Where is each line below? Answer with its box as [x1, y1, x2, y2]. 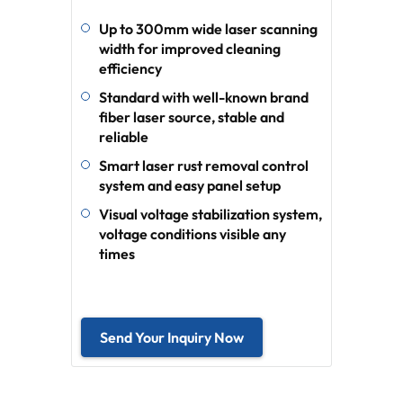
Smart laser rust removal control [99, 157, 309, 175]
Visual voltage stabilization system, [99, 205, 322, 224]
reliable [99, 128, 148, 147]
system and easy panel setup [99, 176, 281, 195]
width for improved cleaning [99, 40, 281, 58]
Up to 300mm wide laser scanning [99, 20, 318, 39]
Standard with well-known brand [99, 88, 309, 107]
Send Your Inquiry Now [100, 328, 244, 347]
